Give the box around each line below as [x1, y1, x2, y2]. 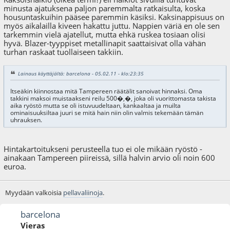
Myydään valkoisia [5, 187, 63, 197]
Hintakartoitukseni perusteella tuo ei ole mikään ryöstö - [4, 144, 203, 155]
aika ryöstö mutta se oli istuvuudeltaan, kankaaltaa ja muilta [10, 102, 181, 110]
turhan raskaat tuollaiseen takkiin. [4, 46, 124, 57]
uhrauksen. [10, 116, 42, 124]
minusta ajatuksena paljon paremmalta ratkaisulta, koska [4, 3, 206, 13]
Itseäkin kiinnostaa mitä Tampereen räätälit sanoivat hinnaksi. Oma [10, 87, 202, 95]
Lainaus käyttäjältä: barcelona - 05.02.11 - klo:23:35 [17, 70, 144, 78]
